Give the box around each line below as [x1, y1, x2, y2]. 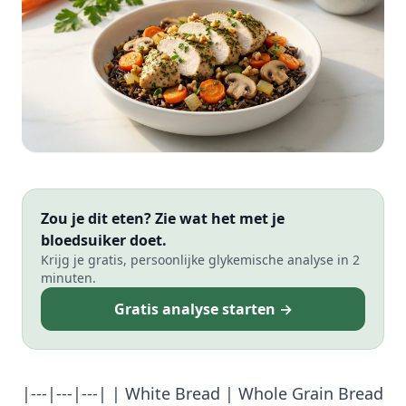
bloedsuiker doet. [41, 230, 167, 251]
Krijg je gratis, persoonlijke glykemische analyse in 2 [41, 251, 360, 269]
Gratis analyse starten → [113, 299, 293, 320]
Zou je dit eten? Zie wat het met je [41, 208, 285, 229]
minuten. [41, 269, 96, 287]
